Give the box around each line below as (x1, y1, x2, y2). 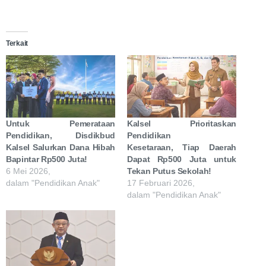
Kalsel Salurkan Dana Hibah (6, 142, 115, 153)
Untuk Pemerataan (6, 119, 115, 129)
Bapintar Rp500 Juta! (6, 154, 88, 164)
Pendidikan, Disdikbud (6, 131, 115, 141)
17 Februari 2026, (127, 178, 195, 188)
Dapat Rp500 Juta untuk (127, 154, 236, 164)
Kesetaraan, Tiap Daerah (127, 142, 236, 153)
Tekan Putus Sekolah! (127, 166, 211, 176)
